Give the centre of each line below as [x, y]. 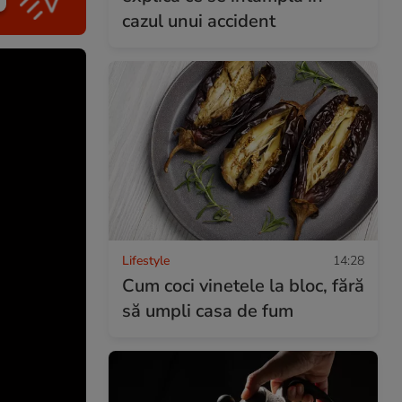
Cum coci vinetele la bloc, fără [243, 285]
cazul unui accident [199, 21]
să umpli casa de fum [208, 310]
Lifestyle [146, 260]
